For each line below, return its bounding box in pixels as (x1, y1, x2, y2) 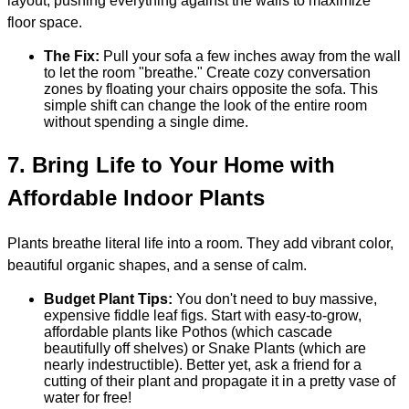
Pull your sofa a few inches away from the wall (100, 48, 401, 65)
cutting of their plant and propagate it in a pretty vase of (44, 373, 395, 390)
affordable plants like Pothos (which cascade (44, 324, 332, 341)
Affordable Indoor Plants (7, 185, 265, 211)
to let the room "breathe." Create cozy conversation (44, 65, 371, 81)
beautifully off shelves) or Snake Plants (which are (44, 341, 366, 357)
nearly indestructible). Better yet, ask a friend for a (44, 357, 362, 373)
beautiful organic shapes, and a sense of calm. (7, 257, 307, 274)
